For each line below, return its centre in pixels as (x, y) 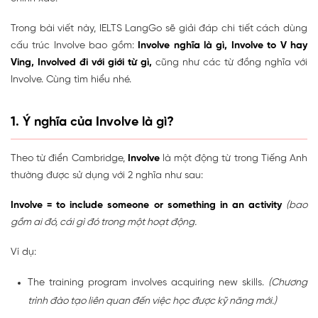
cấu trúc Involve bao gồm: (75, 45)
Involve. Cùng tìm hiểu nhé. (71, 79)
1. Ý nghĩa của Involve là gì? (92, 122)
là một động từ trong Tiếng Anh (235, 158)
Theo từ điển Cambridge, (69, 158)
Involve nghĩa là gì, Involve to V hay (223, 45)
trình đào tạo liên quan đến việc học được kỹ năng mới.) (152, 301)
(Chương (288, 283)
